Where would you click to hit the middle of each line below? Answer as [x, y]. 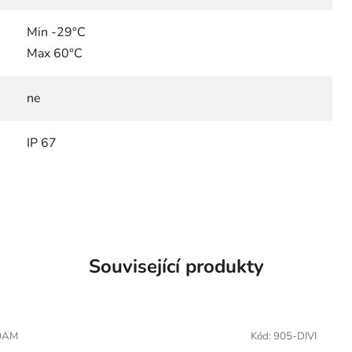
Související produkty [176, 266]
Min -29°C [56, 32]
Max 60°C [55, 53]
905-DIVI [295, 336]
